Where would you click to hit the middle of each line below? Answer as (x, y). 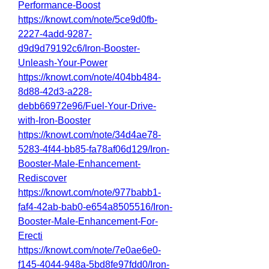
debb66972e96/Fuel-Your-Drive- (87, 106)
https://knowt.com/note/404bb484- (89, 77)
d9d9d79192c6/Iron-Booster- (79, 48)
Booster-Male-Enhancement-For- (88, 221)
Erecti (30, 236)
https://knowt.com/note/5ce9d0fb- (88, 20)
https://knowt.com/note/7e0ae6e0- (89, 250)
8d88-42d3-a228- (55, 92)
